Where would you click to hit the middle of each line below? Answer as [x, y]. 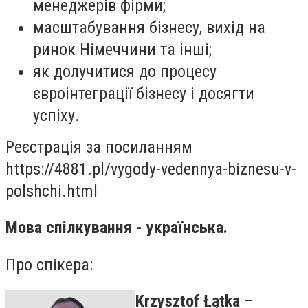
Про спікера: [49, 264]
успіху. [56, 115]
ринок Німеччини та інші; [122, 49]
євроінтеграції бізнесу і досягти [144, 93]
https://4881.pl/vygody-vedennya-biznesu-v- [151, 169]
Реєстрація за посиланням [99, 147]
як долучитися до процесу [125, 71]
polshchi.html [52, 191]
